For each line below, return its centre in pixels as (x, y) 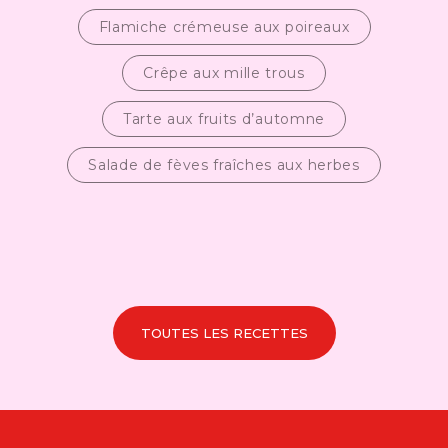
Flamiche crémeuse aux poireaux (224, 27)
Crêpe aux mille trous (224, 73)
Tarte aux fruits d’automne (224, 119)
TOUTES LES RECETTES (224, 332)
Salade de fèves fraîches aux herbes (224, 165)
